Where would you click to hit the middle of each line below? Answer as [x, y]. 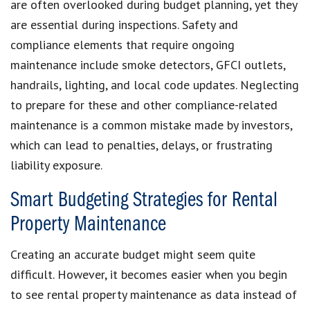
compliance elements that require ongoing [122, 44]
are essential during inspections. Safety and [124, 24]
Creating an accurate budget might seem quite [133, 254]
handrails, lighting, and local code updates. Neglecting [155, 84]
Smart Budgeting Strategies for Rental [144, 200]
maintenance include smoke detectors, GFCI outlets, [148, 64]
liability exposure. [56, 165]
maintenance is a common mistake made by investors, [151, 125]
